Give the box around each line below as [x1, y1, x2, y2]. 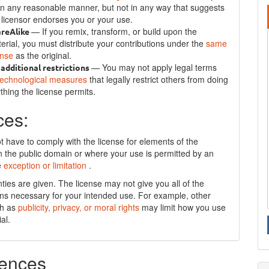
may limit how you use [142, 201, 226, 213]
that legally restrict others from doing [89, 73, 229, 85]
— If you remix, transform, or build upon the [31, 25, 198, 37]
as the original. [16, 49, 72, 61]
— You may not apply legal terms [91, 61, 217, 73]
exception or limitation [4, 159, 89, 171]
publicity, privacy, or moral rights [18, 201, 142, 213]
